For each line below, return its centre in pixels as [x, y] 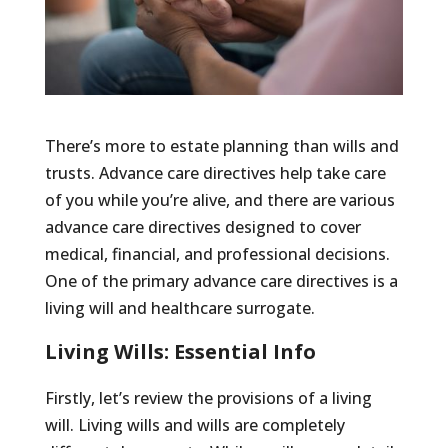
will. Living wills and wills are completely [194, 424]
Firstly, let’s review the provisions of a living [208, 397]
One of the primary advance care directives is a [221, 280]
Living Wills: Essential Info [180, 351]
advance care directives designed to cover [202, 226]
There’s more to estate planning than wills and [221, 145]
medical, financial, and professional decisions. [217, 253]
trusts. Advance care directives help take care [215, 172]
